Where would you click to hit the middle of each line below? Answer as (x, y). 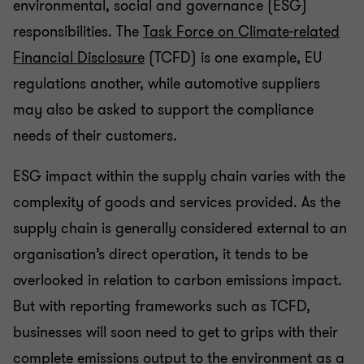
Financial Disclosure (79, 57)
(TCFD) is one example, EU (235, 57)
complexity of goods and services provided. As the (177, 202)
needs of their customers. (95, 135)
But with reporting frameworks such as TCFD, (162, 306)
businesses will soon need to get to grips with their (175, 332)
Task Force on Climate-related (241, 31)
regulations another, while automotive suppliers (167, 83)
